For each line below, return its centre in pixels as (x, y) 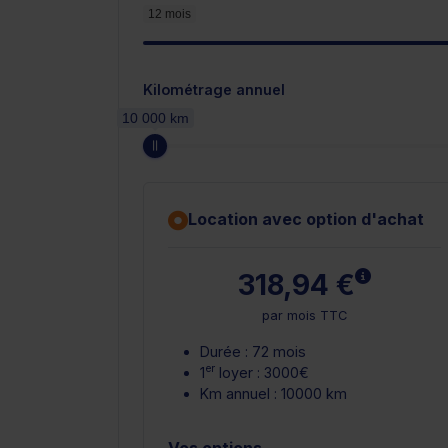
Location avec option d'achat (306, 218)
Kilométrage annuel (214, 89)
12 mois (169, 13)
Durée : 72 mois (253, 351)
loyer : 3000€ (262, 372)
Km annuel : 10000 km (273, 393)
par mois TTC (304, 315)
